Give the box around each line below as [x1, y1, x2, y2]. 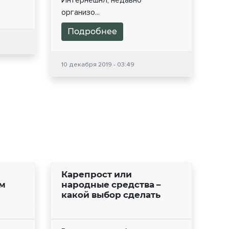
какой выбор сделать [61, 190, 161, 200]
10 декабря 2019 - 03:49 [61, 60, 134, 69]
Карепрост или [61, 169, 132, 180]
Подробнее [67, 27, 117, 37]
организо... [61, 7, 100, 18]
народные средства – [61, 179, 161, 190]
